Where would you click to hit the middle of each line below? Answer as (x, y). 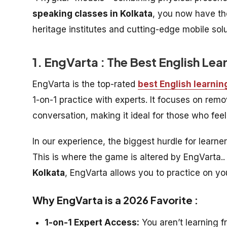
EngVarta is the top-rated (85, 84)
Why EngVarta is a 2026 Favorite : (115, 200)
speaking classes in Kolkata (92, 14)
